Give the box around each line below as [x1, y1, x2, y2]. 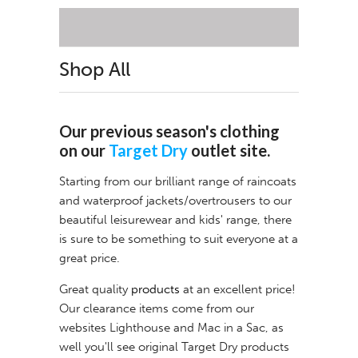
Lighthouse [109, 320, 173, 336]
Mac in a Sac [197, 320, 265, 336]
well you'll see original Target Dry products [59, 340, 289, 355]
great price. [59, 251, 120, 266]
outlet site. [188, 141, 270, 161]
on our [59, 141, 109, 161]
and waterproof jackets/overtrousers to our [59, 193, 292, 209]
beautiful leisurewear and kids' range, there [59, 213, 292, 228]
